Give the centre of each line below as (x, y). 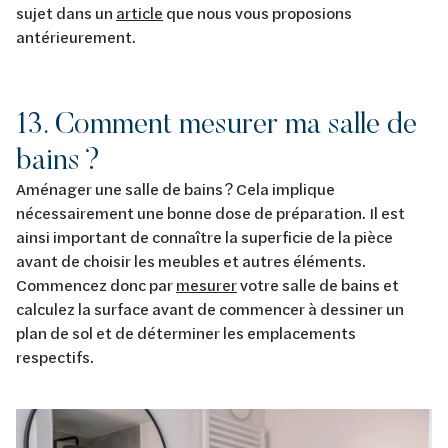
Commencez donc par (96, 284)
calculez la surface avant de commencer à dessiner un (210, 308)
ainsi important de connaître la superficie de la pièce (204, 236)
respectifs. (57, 356)
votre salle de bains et (318, 284)
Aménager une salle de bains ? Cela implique (175, 188)
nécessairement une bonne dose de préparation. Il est (210, 212)
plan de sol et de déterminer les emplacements (186, 332)
